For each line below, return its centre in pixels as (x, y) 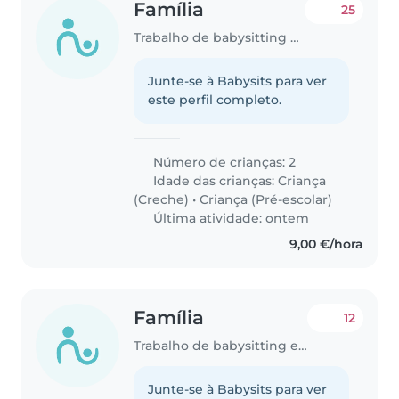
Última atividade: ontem (230, 218)
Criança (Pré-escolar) (266, 199)
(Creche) (162, 199)
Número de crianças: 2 (223, 162)
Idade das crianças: (214, 180)
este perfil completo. (215, 99)
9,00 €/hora (326, 244)
